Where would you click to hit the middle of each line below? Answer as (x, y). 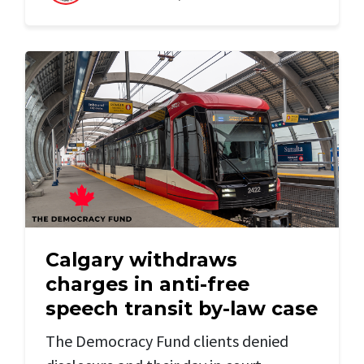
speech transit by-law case (182, 309)
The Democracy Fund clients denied (167, 341)
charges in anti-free (147, 284)
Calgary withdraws (141, 260)
